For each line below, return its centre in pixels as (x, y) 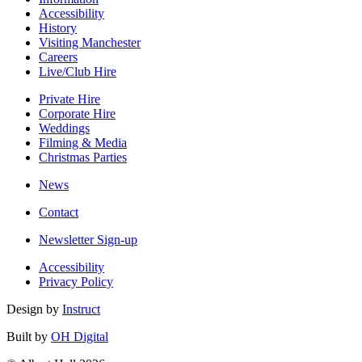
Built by (29, 336)
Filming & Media (83, 142)
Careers (58, 57)
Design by (34, 309)
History (58, 27)
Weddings (64, 128)
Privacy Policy (76, 281)
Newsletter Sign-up (88, 239)
